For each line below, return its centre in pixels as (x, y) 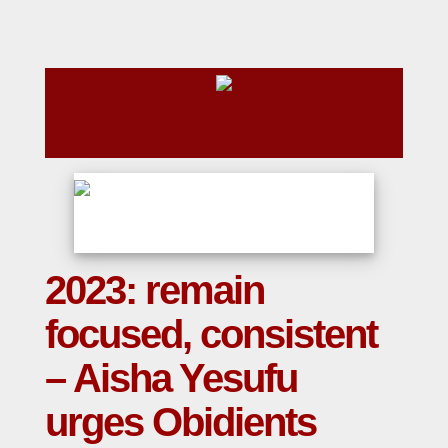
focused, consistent (211, 333)
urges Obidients (180, 421)
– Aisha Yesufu (171, 377)
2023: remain (154, 289)
